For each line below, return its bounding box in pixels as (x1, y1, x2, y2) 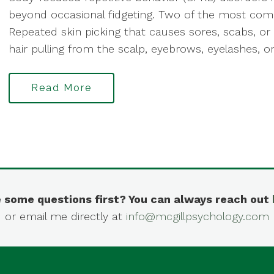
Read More (31, 82, 92, 94)
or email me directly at (5, 210, 126, 223)
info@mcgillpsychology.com (126, 210, 269, 223)
